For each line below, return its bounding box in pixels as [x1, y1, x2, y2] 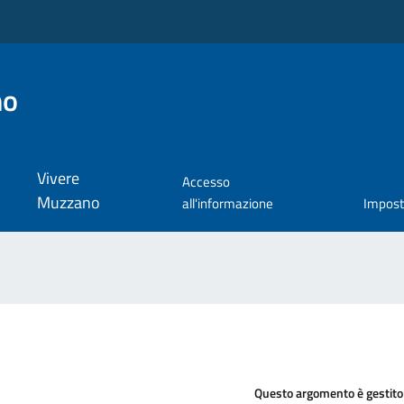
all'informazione [181, 193, 273, 215]
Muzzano [36, 190, 100, 216]
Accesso [181, 171, 230, 193]
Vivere [36, 166, 79, 191]
